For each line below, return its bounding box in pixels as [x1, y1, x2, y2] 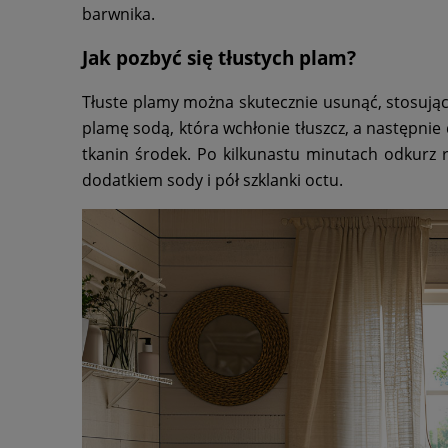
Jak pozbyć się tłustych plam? [82, 45, 356, 71]
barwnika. [82, 2, 155, 25]
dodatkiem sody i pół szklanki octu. [82, 169, 343, 192]
